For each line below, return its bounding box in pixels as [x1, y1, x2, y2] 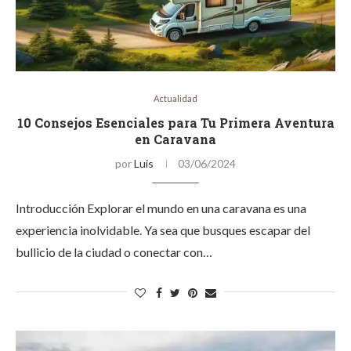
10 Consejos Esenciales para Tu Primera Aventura [16, 114, 335, 131]
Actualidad [154, 93, 197, 103]
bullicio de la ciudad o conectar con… [16, 244, 212, 259]
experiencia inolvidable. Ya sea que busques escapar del [16, 223, 310, 237]
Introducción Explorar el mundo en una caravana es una [16, 201, 306, 215]
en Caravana [135, 131, 216, 147]
